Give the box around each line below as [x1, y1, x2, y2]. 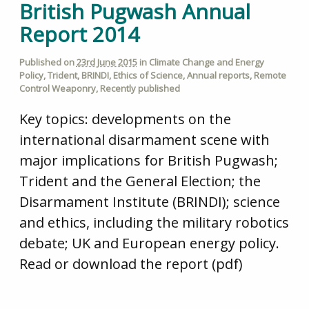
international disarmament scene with [19, 130, 270, 149]
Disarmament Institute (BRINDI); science [19, 192, 280, 211]
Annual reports [186, 69, 250, 82]
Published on [19, 56, 77, 69]
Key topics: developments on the [19, 109, 231, 128]
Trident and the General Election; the [19, 171, 261, 190]
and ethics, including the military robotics [19, 212, 289, 232]
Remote [253, 69, 286, 82]
